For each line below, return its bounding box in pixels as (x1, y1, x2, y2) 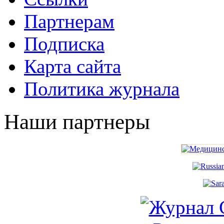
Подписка (24, 32, 104, 54)
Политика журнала (24, 77, 179, 99)
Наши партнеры (4, 110, 150, 134)
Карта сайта (24, 55, 121, 77)
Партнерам (24, 10, 114, 32)
